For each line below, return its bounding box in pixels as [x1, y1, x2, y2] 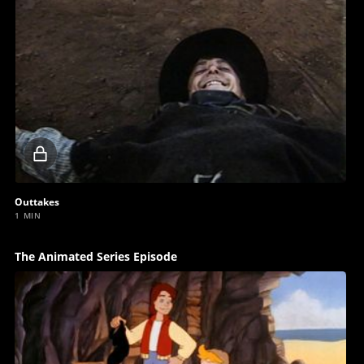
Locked [49, 144, 102, 162]
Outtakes [14, 195, 59, 210]
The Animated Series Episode [14, 249, 177, 265]
